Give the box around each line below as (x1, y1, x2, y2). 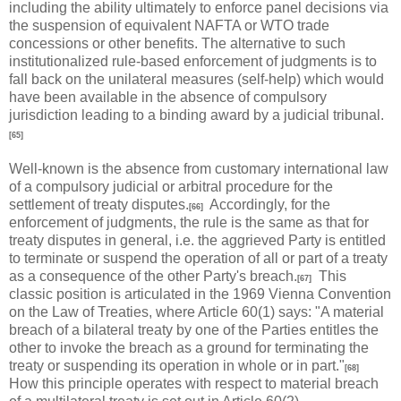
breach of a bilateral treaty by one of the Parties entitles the (9, 322, 379, 337)
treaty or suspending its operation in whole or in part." (9, 358, 345, 373)
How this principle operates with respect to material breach (9, 376, 379, 391)
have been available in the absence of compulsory (9, 90, 327, 105)
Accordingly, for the (203, 197, 330, 212)
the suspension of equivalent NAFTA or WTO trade (9, 18, 329, 33)
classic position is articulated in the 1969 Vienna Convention (9, 286, 391, 302)
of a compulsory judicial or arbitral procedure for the (9, 179, 333, 194)
